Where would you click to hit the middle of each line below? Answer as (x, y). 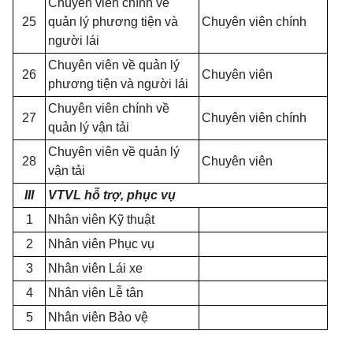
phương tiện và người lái (118, 84)
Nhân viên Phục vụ (101, 244)
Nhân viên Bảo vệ (98, 317)
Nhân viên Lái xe (95, 268)
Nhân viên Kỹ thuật (101, 219)
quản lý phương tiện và (113, 22)
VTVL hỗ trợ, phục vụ (112, 195)
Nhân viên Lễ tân (96, 293)
